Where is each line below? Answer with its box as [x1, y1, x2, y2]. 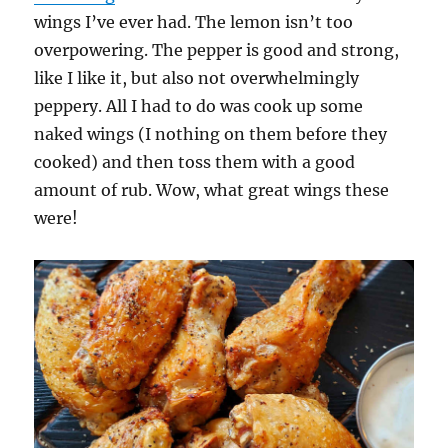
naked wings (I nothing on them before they [34, 124, 388, 145]
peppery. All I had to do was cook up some [34, 96, 364, 117]
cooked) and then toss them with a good [34, 152, 356, 173]
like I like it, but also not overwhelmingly [34, 68, 360, 89]
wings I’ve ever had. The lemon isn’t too [34, 12, 354, 33]
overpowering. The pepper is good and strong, [34, 40, 400, 61]
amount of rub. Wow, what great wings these [34, 180, 390, 201]
